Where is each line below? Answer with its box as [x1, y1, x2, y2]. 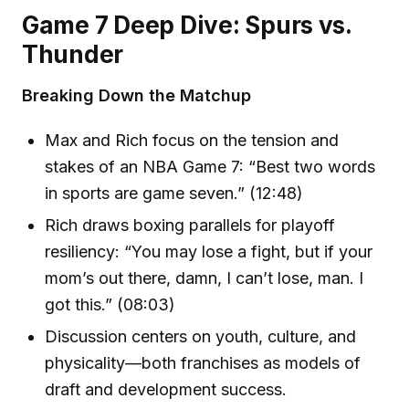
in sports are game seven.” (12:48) [45, 183, 304, 203]
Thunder [22, 39, 124, 68]
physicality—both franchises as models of [45, 353, 362, 373]
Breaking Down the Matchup [22, 86, 251, 106]
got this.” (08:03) [45, 295, 176, 315]
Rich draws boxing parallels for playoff [45, 215, 336, 236]
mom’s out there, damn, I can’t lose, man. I [45, 268, 364, 288]
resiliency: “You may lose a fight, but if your [45, 242, 373, 262]
